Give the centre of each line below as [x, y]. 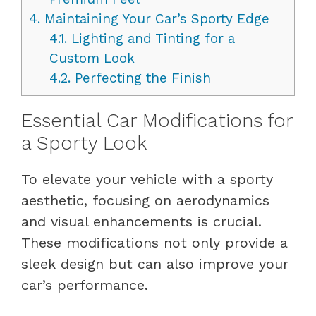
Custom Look [92, 58]
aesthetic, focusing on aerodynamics [145, 200]
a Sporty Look [84, 143]
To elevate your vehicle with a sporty [147, 179]
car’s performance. [85, 285]
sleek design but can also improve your [155, 263]
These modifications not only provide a [154, 242]
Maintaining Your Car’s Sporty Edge [155, 18]
